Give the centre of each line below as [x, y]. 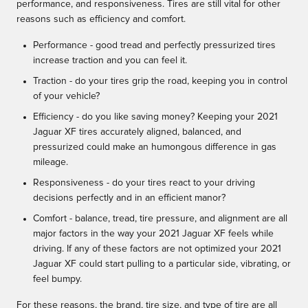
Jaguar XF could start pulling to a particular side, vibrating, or [162, 264]
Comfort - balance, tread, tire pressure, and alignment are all [160, 219]
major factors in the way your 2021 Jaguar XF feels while [153, 234]
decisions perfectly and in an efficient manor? [129, 198]
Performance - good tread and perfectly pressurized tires [154, 46]
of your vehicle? [66, 97]
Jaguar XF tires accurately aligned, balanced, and [137, 132]
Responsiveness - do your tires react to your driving [144, 183]
